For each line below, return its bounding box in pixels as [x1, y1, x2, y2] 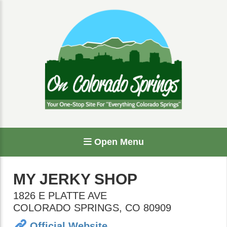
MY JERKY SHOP [13, 171, 137, 187]
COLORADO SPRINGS [13, 202, 119, 213]
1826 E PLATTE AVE [13, 190, 107, 201]
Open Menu [91, 137, 144, 147]
